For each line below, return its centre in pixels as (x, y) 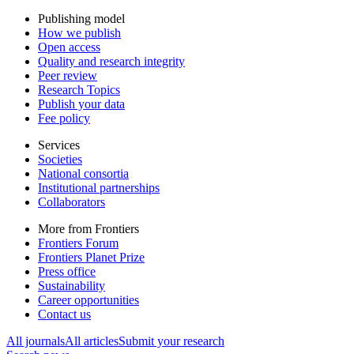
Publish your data (81, 104)
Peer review (68, 75)
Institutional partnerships (99, 187)
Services (59, 145)
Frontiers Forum (78, 243)
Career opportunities (88, 299)
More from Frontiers (88, 228)
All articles (92, 341)
